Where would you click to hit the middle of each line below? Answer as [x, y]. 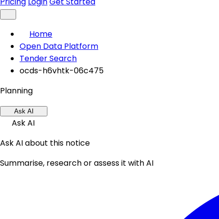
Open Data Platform [59, 46]
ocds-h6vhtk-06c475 [62, 71]
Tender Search [48, 58]
